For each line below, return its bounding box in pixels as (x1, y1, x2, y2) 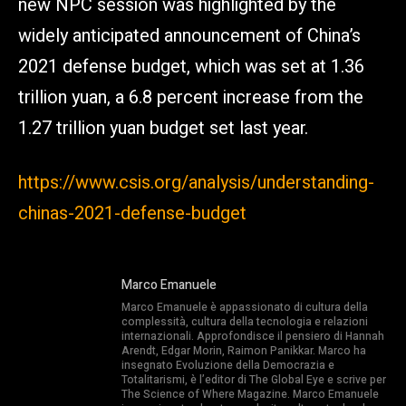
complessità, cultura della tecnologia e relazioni (121, 313, 368, 330)
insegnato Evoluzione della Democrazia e (121, 356, 334, 373)
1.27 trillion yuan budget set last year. (18, 114, 308, 141)
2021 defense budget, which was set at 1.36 (18, 53, 364, 80)
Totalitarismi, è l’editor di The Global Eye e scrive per (121, 371, 386, 388)
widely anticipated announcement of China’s (18, 22, 361, 49)
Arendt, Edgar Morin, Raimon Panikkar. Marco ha (121, 342, 366, 359)
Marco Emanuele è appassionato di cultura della (121, 298, 368, 315)
